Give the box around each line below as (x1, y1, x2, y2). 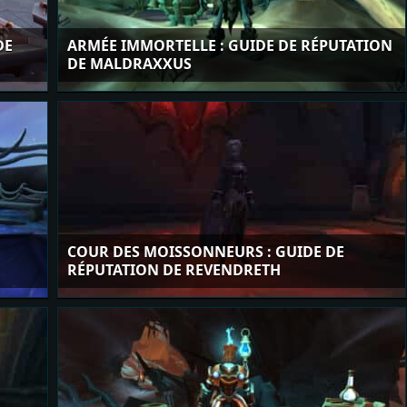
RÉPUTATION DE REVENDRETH (67, 260, 281, 280)
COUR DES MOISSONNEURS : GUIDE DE (67, 242, 344, 262)
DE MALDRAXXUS (67, 54, 192, 74)
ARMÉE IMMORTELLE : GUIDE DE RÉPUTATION (67, 35, 392, 55)
